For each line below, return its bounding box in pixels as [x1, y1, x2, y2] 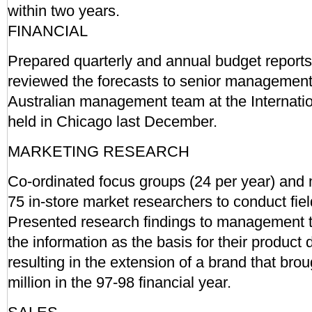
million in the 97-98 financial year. [8, 274, 231, 291]
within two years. [8, 2, 120, 19]
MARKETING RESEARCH [8, 143, 189, 160]
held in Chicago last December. [8, 113, 217, 130]
